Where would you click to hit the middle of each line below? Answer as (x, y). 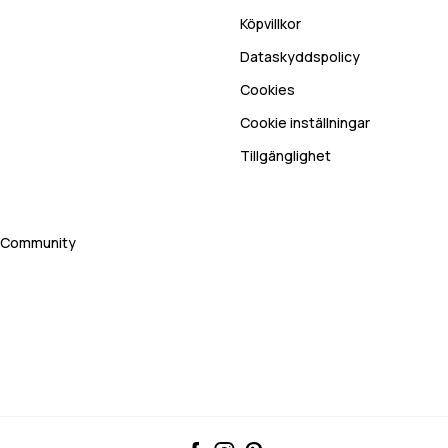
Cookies (267, 89)
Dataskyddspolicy (300, 56)
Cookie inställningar (305, 122)
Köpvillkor (270, 23)
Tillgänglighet (285, 155)
